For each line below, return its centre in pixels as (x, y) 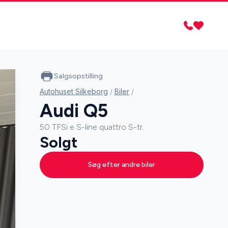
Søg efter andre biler (121, 165)
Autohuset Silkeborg (74, 91)
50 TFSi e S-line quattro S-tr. (92, 127)
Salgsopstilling (78, 76)
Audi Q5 (74, 111)
